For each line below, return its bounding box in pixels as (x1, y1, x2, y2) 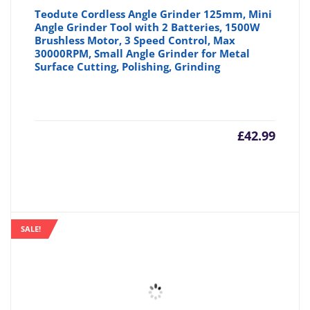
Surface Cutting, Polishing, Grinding (35, 60, 221, 74)
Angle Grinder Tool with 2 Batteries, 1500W (35, 20, 261, 35)
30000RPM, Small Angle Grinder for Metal (35, 46, 250, 61)
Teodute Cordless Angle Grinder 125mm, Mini (35, 7, 273, 21)
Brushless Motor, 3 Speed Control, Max (35, 33, 236, 48)
